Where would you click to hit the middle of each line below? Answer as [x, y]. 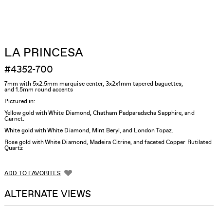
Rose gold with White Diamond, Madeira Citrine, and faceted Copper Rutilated [108, 142]
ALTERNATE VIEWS [47, 194]
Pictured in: [20, 101]
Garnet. [14, 118]
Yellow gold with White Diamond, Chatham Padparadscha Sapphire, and [99, 113]
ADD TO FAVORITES [32, 173]
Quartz [14, 148]
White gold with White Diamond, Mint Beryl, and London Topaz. [90, 130]
